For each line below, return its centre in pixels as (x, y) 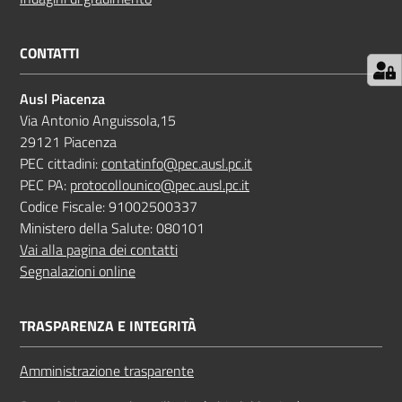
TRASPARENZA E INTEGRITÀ (108, 325)
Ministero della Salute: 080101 (112, 227)
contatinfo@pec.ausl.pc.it (177, 163)
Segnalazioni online (78, 271)
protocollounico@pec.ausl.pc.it (160, 184)
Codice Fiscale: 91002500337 (109, 206)
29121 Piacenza (68, 141)
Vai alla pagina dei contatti (99, 249)
